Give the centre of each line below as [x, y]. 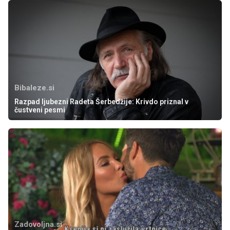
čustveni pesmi [40, 110]
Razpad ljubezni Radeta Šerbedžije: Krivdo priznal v [101, 102]
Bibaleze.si [34, 88]
